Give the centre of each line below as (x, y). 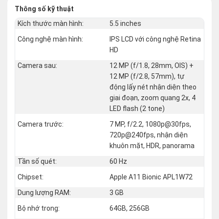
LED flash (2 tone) (137, 109)
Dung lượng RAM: (44, 193)
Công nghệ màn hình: (50, 39)
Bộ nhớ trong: (39, 208)
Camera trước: (41, 124)
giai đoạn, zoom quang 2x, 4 (153, 98)
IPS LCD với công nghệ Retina (155, 39)
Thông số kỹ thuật (44, 9)
